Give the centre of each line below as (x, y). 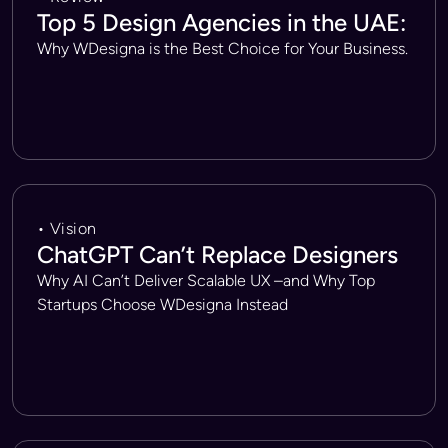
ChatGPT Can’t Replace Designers (217, 254)
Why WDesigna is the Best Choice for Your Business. (222, 48)
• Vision (67, 228)
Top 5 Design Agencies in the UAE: (221, 22)
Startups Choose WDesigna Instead (162, 304)
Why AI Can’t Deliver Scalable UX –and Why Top (206, 280)
